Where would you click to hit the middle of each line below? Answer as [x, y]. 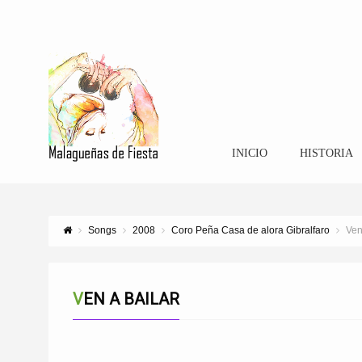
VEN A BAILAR [131, 299]
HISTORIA [326, 153]
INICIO [249, 153]
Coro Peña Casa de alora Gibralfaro [250, 230]
